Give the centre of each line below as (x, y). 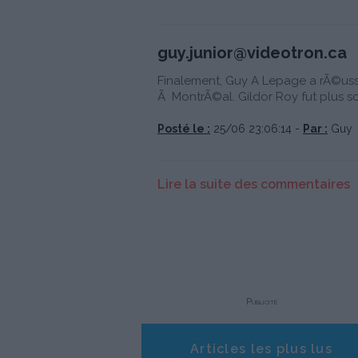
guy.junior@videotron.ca (252, 53)
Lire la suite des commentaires (254, 185)
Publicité (261, 302)
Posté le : (184, 129)
